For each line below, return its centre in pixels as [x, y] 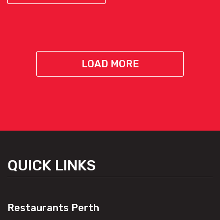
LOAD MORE [110, 64]
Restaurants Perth [53, 208]
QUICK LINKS [52, 166]
